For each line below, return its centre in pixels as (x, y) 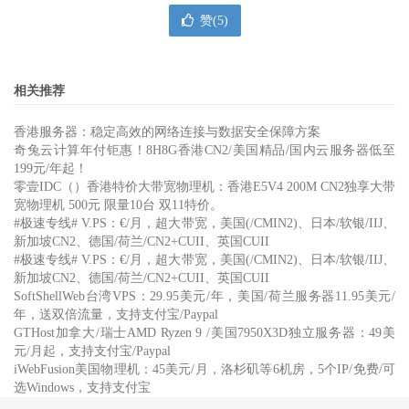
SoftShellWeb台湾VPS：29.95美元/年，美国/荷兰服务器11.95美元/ (204, 296)
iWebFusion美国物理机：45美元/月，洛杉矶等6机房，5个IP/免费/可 (204, 369)
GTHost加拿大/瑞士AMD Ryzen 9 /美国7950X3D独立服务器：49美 (204, 333)
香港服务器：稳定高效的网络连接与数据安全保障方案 (167, 132)
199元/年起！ (51, 168)
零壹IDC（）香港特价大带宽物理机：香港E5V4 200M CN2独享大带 (204, 187)
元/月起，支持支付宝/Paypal (92, 351)
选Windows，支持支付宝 (82, 388)
